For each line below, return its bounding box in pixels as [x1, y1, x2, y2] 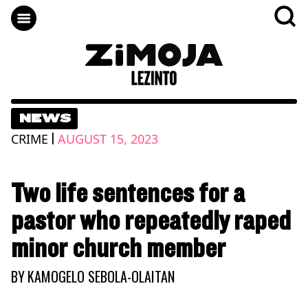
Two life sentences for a [11, 178, 245, 209]
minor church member [11, 233, 225, 264]
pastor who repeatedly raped [11, 206, 291, 236]
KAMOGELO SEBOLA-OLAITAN [27, 265, 175, 287]
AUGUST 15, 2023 [58, 130, 158, 147]
